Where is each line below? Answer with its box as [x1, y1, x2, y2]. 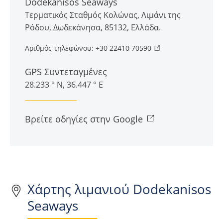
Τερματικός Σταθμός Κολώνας [25, 9, 137, 21]
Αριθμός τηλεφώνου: [25, 43, 94, 53]
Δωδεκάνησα [53, 22, 101, 33]
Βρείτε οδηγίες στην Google [25, 113, 143, 125]
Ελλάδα [131, 22, 159, 33]
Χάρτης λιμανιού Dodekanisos [27, 180, 211, 199]
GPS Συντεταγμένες [25, 66, 107, 78]
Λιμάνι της [141, 9, 181, 21]
